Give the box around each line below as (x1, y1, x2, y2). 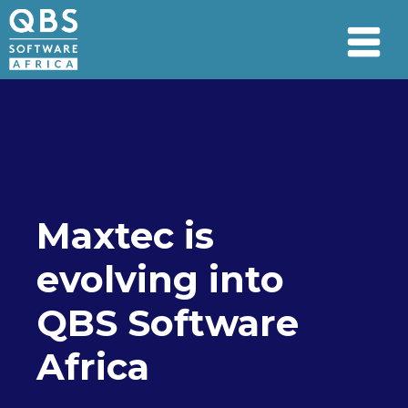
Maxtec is (36, 212, 214, 258)
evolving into (36, 256, 284, 301)
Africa (36, 343, 149, 389)
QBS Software (36, 300, 299, 345)
